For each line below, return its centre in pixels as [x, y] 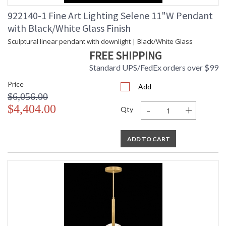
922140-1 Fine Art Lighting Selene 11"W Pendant [110, 16]
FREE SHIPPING [125, 56]
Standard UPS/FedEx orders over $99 [154, 68]
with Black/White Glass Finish [69, 28]
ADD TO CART [148, 139]
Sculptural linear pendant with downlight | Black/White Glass [100, 42]
